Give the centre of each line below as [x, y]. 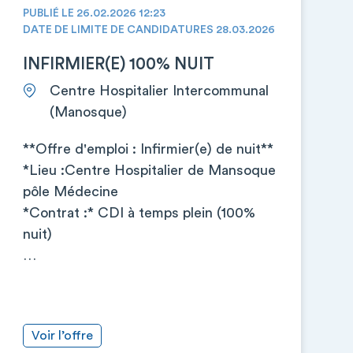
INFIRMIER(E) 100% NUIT [118, 64]
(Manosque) [88, 112]
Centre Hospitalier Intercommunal [159, 91]
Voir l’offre [62, 336]
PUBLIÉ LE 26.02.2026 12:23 [94, 13]
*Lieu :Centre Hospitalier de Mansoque [149, 170]
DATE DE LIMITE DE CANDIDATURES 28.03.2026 [149, 30]
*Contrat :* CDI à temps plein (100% [139, 213]
